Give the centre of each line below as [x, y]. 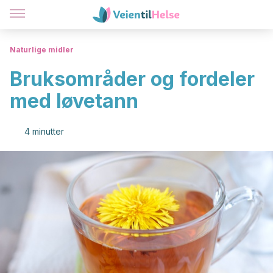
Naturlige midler [42, 50]
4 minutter [44, 131]
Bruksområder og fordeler [132, 79]
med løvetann [74, 101]
